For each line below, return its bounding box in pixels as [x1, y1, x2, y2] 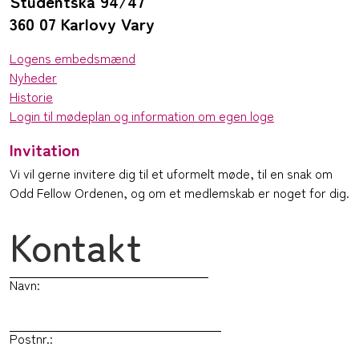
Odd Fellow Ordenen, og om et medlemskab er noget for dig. [10, 183, 349, 203]
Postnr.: [10, 329, 53, 349]
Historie [10, 87, 53, 107]
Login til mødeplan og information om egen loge [10, 106, 274, 126]
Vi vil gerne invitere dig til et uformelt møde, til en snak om [10, 163, 333, 184]
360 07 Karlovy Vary [10, 11, 155, 36]
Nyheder [10, 67, 57, 87]
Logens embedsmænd [10, 48, 135, 68]
